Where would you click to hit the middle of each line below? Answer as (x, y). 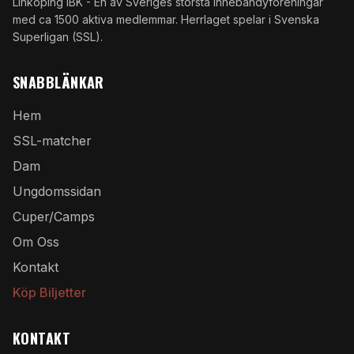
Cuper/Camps (54, 217)
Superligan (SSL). (58, 37)
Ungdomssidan (57, 191)
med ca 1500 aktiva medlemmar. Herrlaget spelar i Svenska (166, 19)
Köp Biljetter (49, 292)
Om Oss (36, 242)
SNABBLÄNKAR (58, 82)
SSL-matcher (52, 141)
